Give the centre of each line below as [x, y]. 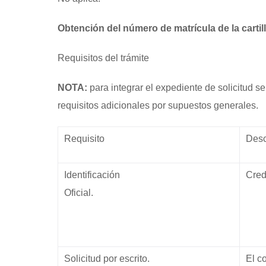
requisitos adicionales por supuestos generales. [158, 105]
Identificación [92, 175]
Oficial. [120, 192]
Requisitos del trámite [103, 58]
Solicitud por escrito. [107, 258]
